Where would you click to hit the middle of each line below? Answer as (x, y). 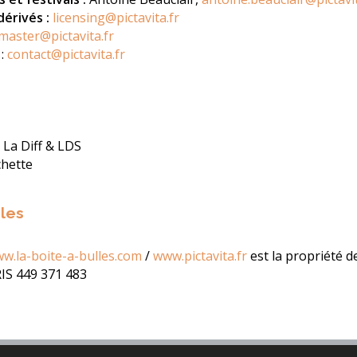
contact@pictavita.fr (66, 55)
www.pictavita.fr (200, 256)
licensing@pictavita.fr (116, 18)
